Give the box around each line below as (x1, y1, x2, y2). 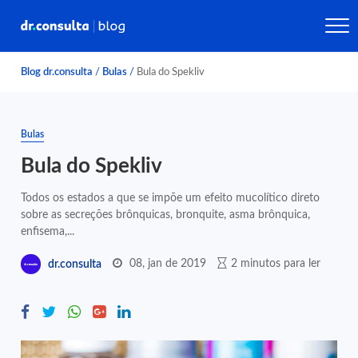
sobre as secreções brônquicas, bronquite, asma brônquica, (21, 209, 311, 221)
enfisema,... (21, 225, 75, 237)
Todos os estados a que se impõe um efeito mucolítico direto (21, 192, 320, 204)
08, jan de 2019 (129, 257, 207, 269)
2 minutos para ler (231, 257, 321, 269)
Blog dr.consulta (21, 67, 93, 77)
